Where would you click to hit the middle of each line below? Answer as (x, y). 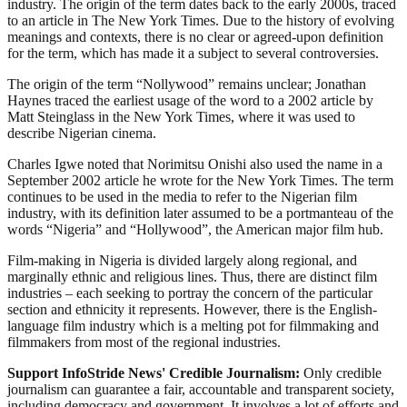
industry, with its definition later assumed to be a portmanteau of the (200, 213)
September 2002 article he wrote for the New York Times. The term (200, 180)
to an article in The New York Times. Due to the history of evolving (201, 20)
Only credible (342, 372)
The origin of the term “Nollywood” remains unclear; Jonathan (187, 84)
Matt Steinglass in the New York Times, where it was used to (181, 116)
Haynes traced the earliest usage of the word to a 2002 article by (190, 100)
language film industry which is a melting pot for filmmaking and (193, 325)
